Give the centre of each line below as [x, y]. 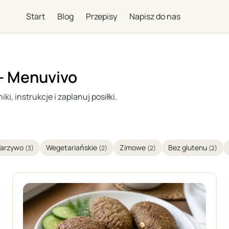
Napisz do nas [155, 16]
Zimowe [133, 147]
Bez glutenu [188, 147]
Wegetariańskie [72, 147]
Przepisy [101, 16]
